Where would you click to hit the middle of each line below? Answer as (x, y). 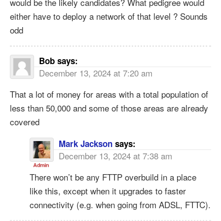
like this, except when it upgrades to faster (108, 190)
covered (25, 121)
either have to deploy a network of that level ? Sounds (109, 16)
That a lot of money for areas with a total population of (109, 94)
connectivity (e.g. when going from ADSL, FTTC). (120, 204)
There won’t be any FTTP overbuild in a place (113, 177)
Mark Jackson (86, 143)
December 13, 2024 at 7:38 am (115, 155)
